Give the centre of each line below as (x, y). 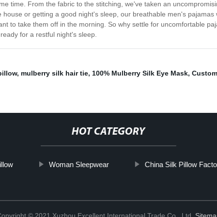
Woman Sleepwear (79, 165)
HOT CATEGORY (108, 132)
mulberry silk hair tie (54, 73)
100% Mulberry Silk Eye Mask (140, 73)
